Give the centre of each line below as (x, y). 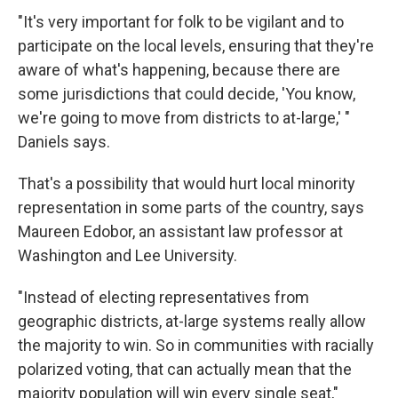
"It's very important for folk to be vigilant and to (181, 22)
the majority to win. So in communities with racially (196, 345)
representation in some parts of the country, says (191, 207)
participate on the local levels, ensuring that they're (196, 46)
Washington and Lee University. (127, 255)
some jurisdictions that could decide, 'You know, (187, 94)
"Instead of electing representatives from (163, 297)
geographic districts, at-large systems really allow (192, 321)
